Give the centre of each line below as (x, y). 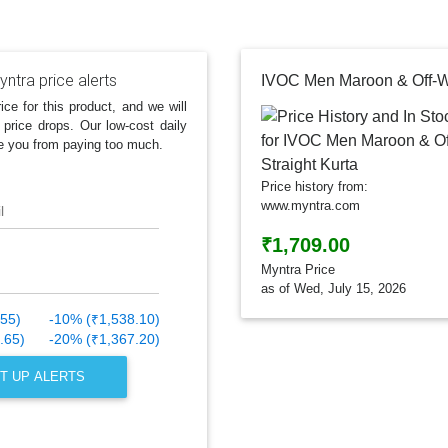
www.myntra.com (310, 205)
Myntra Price (298, 269)
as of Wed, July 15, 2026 (333, 288)
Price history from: (314, 186)
